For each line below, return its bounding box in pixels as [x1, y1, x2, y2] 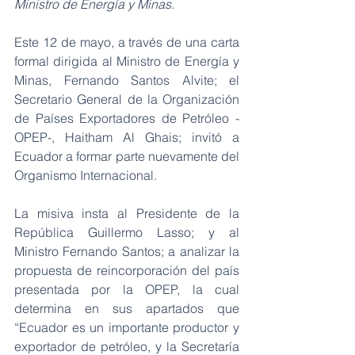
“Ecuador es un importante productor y [14, 319, 239, 335]
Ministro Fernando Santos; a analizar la [14, 242, 239, 259]
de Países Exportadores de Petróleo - [14, 109, 239, 126]
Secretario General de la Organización [14, 90, 239, 107]
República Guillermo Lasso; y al [14, 223, 239, 240]
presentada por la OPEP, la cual [14, 281, 239, 297]
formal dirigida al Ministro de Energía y [14, 52, 239, 69]
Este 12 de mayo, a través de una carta [14, 33, 239, 50]
